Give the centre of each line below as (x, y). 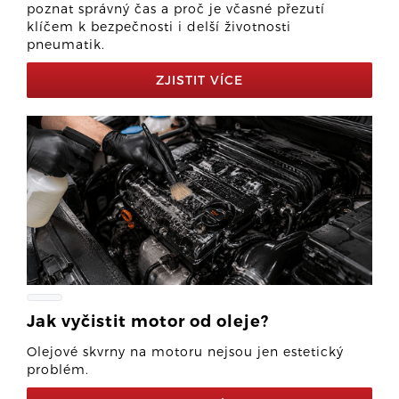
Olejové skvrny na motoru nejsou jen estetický (185, 351)
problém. (58, 369)
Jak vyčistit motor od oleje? (148, 322)
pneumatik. (66, 44)
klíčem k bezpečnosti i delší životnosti (159, 26)
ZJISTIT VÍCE (199, 80)
